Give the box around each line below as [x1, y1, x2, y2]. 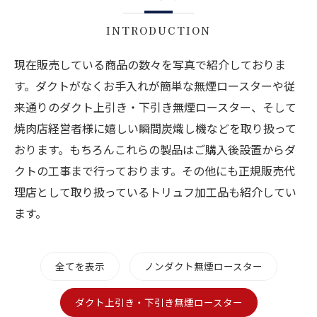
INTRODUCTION [106, 23, 211, 38]
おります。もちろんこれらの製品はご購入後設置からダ [14, 141, 296, 158]
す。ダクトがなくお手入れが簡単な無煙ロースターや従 [14, 77, 295, 94]
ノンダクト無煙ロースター [144, 259, 263, 273]
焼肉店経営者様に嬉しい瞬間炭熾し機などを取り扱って [14, 120, 296, 137]
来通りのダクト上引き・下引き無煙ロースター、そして [14, 98, 296, 115]
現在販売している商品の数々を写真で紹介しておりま [14, 56, 286, 73]
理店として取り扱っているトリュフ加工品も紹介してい [14, 183, 296, 200]
